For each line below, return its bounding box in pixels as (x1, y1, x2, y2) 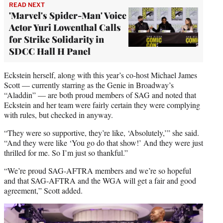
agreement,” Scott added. (4, 185, 83, 196)
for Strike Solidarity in (9, 33, 104, 45)
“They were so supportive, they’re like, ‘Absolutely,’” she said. (4, 127, 199, 138)
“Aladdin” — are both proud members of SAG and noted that (4, 89, 196, 100)
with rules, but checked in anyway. (4, 109, 113, 120)
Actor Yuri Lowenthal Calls (9, 21, 121, 33)
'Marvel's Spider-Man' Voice (9, 9, 126, 21)
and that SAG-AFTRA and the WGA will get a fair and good (4, 175, 196, 186)
